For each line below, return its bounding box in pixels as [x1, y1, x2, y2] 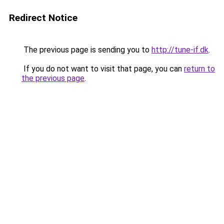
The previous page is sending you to [21, 45, 151, 54]
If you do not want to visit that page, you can [21, 64, 184, 73]
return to [184, 64, 215, 73]
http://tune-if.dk [151, 45, 208, 54]
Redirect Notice [9, 12, 77, 23]
